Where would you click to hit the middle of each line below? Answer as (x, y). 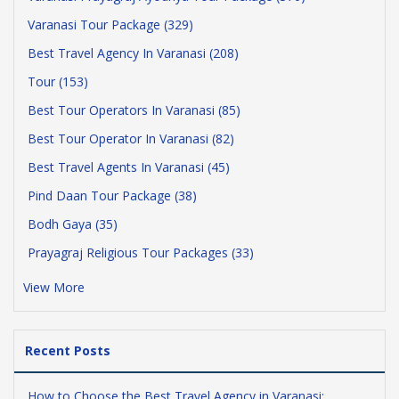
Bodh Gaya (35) (73, 224)
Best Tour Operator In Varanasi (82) (131, 138)
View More (54, 287)
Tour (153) (58, 81)
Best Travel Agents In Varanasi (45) (129, 167)
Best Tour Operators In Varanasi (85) (134, 110)
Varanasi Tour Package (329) (110, 24)
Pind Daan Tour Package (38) (112, 195)
